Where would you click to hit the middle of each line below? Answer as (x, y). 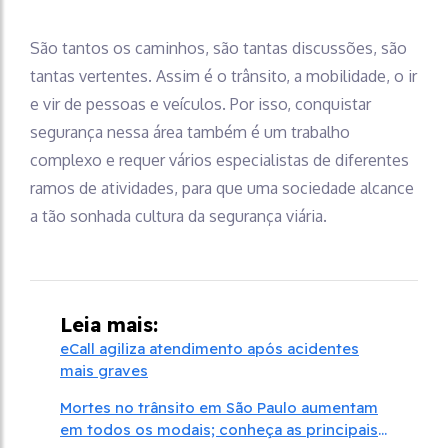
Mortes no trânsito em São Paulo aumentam (219, 407)
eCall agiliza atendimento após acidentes (209, 348)
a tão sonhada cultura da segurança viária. (180, 215)
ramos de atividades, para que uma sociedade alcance (222, 187)
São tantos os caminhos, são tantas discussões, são (218, 47)
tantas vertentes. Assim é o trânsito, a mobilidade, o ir (223, 75)
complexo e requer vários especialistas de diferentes (219, 159)
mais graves (104, 370)
